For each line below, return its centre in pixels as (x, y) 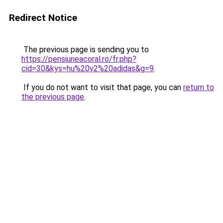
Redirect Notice (43, 18)
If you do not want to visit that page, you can (102, 87)
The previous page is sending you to (85, 50)
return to (199, 87)
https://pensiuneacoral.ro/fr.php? (79, 59)
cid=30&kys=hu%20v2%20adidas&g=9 (88, 68)
